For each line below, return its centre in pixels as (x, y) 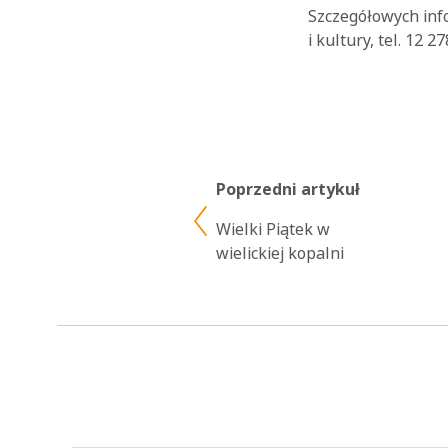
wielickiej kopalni (280, 253)
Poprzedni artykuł (288, 189)
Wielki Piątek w (273, 229)
